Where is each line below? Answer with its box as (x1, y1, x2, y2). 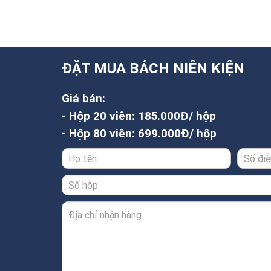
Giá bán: (62, 90, 105, 105)
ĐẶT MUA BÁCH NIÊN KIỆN (62, 59, 244, 77)
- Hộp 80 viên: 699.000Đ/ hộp (62, 125, 217, 140)
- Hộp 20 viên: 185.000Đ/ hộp (62, 108, 216, 123)
